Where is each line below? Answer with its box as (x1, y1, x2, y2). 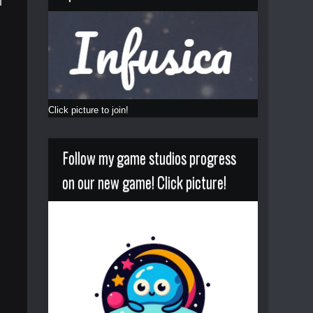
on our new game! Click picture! (61, 170, 226, 193)
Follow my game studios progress (61, 145, 236, 168)
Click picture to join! (48, 104, 129, 115)
